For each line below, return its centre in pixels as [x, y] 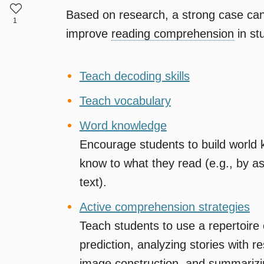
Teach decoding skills [134, 76]
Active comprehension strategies [164, 207]
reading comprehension [173, 34]
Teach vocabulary [125, 101]
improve [89, 34]
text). [93, 182]
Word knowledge [123, 126]
